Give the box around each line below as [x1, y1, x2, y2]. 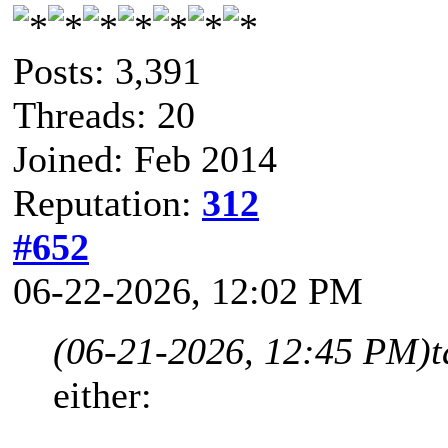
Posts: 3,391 [13, 49, 201, 92]
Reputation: [13, 181, 202, 224]
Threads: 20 [13, 93, 195, 136]
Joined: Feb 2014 [13, 137, 277, 180]
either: [53, 373, 152, 416]
